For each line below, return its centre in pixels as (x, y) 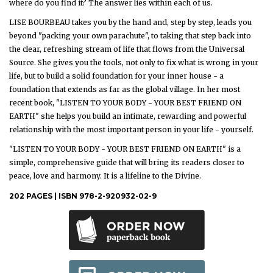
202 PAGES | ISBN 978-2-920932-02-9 (83, 196)
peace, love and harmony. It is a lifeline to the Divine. (105, 176)
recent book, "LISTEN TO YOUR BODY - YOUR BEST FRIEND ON (125, 103)
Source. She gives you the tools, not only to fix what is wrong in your (134, 62)
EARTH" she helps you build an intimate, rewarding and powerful (128, 116)
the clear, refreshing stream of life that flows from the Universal (127, 49)
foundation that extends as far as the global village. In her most (125, 89)
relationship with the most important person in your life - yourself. (131, 129)
